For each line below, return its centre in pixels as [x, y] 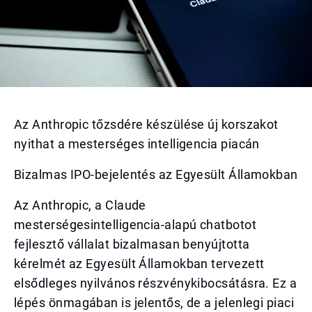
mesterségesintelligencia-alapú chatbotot [135, 225]
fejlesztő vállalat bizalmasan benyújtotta [132, 244]
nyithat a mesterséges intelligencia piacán [137, 144]
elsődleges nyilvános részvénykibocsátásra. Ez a [156, 283]
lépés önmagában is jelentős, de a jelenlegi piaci [154, 303]
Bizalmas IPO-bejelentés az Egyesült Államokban [156, 174]
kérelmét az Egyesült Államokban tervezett [139, 264]
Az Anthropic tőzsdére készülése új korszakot [146, 124]
